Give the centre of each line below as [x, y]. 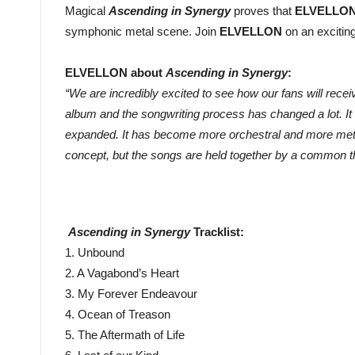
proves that [264, 11]
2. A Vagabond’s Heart [122, 273]
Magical [87, 11]
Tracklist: [219, 232]
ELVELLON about [115, 73]
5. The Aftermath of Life [125, 335]
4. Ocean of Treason [118, 315]
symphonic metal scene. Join [142, 32]
